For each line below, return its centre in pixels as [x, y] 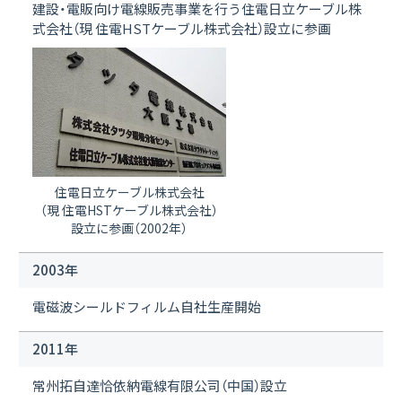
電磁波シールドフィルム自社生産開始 [147, 306]
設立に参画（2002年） [129, 227]
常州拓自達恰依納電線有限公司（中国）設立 [160, 385]
